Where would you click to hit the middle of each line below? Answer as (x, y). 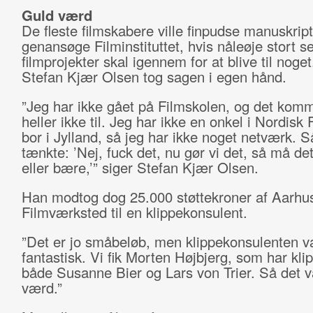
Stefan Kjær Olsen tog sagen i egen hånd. (154, 77)
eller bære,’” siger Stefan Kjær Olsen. (142, 167)
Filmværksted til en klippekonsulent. (136, 212)
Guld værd (57, 15)
